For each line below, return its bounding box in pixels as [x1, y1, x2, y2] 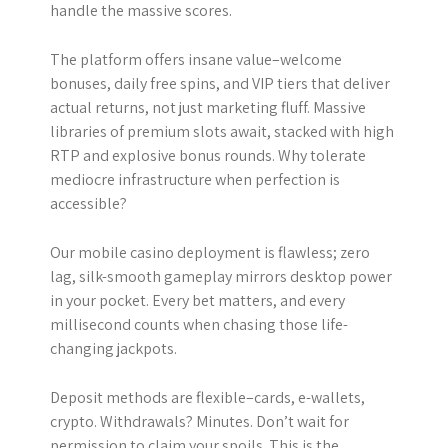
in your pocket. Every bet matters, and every [50, 289, 345, 311]
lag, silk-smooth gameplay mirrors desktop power [50, 265, 392, 287]
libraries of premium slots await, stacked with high [50, 120, 394, 142]
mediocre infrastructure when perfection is [50, 168, 340, 190]
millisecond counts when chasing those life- [50, 313, 348, 335]
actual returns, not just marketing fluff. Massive [50, 96, 366, 118]
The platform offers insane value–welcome [50, 48, 342, 70]
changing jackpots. [50, 337, 177, 359]
